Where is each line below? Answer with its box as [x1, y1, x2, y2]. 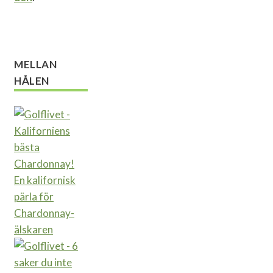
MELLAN [14, 58, 57, 71]
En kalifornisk [14, 173, 76, 186]
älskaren [14, 222, 53, 236]
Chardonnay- [14, 206, 74, 219]
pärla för [14, 190, 54, 203]
